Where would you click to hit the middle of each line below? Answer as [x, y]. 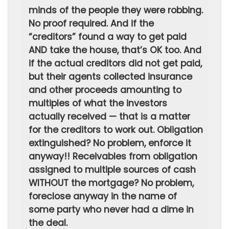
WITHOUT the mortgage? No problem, [111, 183]
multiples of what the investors [98, 103]
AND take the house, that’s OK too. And [115, 50]
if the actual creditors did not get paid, [115, 63]
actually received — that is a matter [109, 117]
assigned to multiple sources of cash [112, 170]
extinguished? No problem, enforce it [110, 143]
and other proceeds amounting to [105, 90]
